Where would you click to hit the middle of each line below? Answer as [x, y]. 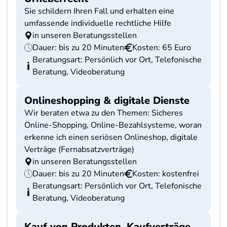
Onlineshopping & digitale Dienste [107, 101]
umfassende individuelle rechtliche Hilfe [98, 23]
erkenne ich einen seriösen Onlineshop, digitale [111, 137]
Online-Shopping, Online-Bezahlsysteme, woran [113, 125]
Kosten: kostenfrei [166, 174]
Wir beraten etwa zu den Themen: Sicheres [104, 113]
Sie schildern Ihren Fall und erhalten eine [99, 11]
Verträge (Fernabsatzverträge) [79, 149]
